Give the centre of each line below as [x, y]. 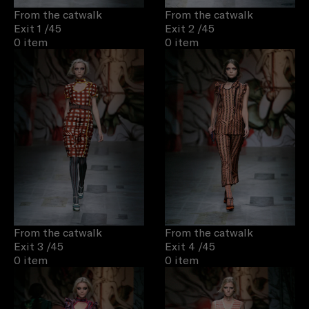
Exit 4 [180, 247]
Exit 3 [29, 247]
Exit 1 [28, 29]
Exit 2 [180, 29]
